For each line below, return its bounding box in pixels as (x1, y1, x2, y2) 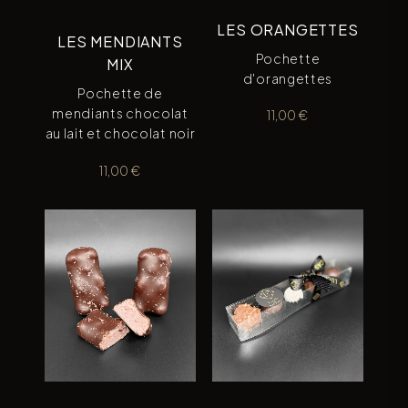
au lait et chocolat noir (45, 125, 196, 141)
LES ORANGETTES (217, 19, 359, 39)
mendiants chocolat (52, 105, 189, 121)
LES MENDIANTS (57, 32, 183, 51)
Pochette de (77, 85, 163, 101)
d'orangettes (242, 69, 333, 87)
